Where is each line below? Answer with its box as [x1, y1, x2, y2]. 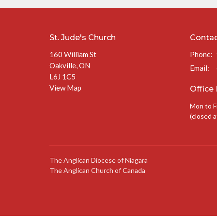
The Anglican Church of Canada [49, 166, 145, 174]
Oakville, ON [49, 61, 90, 70]
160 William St [49, 50, 96, 59]
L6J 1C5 [49, 72, 76, 81]
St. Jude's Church [49, 32, 116, 42]
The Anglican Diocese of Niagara [49, 155, 148, 164]
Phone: [190, 50, 213, 59]
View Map [49, 83, 81, 92]
